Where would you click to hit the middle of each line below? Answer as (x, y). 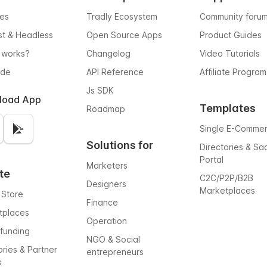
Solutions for (120, 145)
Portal (211, 159)
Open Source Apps (125, 35)
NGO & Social (114, 239)
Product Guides (230, 35)
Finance (103, 202)
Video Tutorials (229, 53)
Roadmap (106, 109)
